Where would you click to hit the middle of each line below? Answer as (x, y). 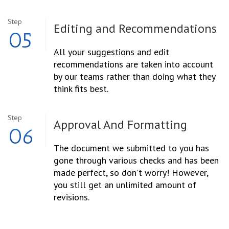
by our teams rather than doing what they (135, 77)
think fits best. (81, 89)
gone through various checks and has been (136, 161)
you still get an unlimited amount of (125, 185)
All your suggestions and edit (112, 52)
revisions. (72, 197)
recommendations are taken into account (134, 64)
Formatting (156, 125)
